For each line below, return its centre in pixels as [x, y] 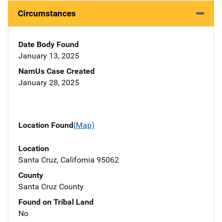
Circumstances [47, 14]
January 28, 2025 [49, 83]
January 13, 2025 [49, 56]
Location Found [46, 125]
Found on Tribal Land [56, 202]
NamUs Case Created [56, 71]
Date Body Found [49, 45]
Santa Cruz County [51, 186]
